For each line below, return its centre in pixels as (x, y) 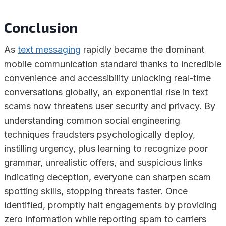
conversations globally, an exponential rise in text (106, 92)
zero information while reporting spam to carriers (105, 219)
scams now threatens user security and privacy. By (110, 106)
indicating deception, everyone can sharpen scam (107, 177)
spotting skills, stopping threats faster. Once (96, 191)
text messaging (49, 50)
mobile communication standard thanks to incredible (113, 64)
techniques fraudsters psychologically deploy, (100, 134)
